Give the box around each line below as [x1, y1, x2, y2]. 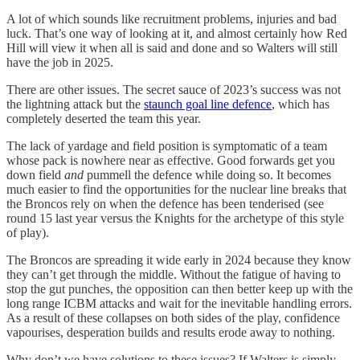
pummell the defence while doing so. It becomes [84, 167, 331, 182]
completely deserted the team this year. [6, 111, 201, 125]
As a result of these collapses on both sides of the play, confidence [6, 310, 340, 325]
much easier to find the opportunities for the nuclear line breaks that [6, 182, 346, 196]
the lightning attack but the [6, 96, 144, 111]
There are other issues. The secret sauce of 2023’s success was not [6, 82, 341, 96]
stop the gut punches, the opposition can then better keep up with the [6, 281, 353, 296]
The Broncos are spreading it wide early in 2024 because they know [6, 252, 351, 267]
